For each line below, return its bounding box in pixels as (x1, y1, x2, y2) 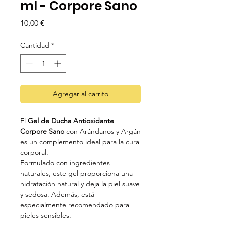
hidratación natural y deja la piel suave (20, 179, 140, 189)
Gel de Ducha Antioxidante (28, 116, 114, 126)
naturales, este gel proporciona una (20, 169, 133, 178)
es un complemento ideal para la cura (20, 137, 139, 147)
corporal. (20, 148, 48, 157)
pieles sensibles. (20, 211, 71, 220)
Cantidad (20, 41, 49, 50)
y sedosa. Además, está (20, 190, 94, 199)
